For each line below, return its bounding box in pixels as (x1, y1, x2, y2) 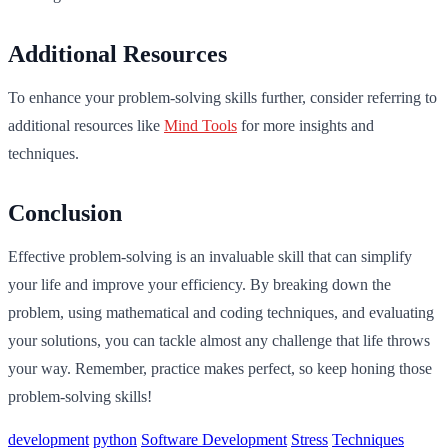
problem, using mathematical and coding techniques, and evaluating (8, 304, 434, 322)
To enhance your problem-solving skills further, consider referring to (8, 89, 437, 107)
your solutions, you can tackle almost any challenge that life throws (8, 332, 430, 350)
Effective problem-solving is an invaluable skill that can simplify (8, 248, 412, 266)
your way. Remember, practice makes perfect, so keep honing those (8, 360, 432, 378)
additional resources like (8, 117, 164, 135)
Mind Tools (164, 117, 237, 135)
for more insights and (237, 117, 374, 135)
